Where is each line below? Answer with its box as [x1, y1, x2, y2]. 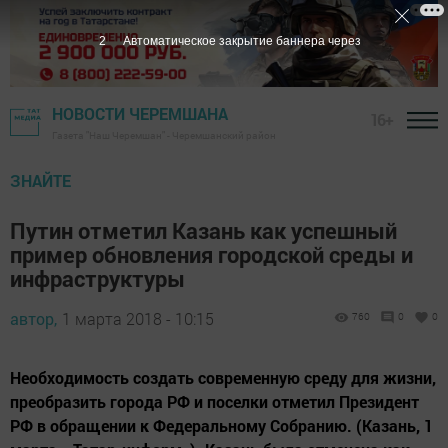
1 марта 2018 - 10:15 [62, 308, 214, 330]
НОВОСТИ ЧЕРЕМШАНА [52, 103, 228, 125]
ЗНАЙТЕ [10, 170, 71, 192]
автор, [10, 308, 57, 330]
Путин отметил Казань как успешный [10, 216, 397, 246]
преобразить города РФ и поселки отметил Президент [10, 391, 419, 413]
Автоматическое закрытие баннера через [122, 34, 361, 48]
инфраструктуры [10, 264, 185, 294]
